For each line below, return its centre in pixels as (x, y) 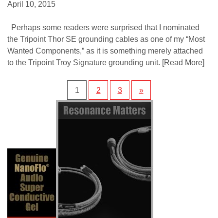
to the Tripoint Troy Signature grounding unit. (84, 63)
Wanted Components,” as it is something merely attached (105, 51)
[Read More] (182, 63)
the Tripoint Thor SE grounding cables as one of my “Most (106, 39)
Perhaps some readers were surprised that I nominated (103, 28)
